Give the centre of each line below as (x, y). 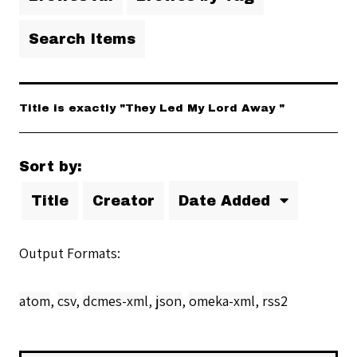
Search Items (82, 39)
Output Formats (68, 253)
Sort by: (51, 167)
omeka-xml (222, 301)
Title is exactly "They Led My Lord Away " (152, 108)
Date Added (227, 201)
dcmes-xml (116, 301)
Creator (124, 201)
